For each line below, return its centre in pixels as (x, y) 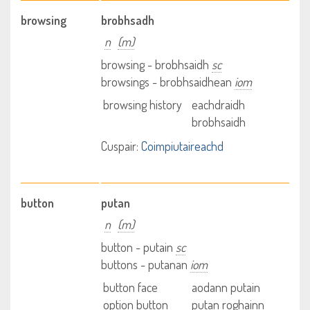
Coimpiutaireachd (183, 146)
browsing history (143, 104)
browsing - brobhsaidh (157, 64)
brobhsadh (128, 20)
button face (131, 287)
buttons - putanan (146, 264)
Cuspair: (120, 146)
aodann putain (226, 287)
